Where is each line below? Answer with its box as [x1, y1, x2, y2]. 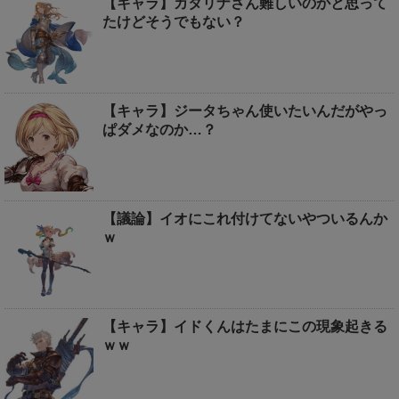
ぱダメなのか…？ [102, 122, 216, 138]
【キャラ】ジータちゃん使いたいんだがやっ [102, 103, 387, 119]
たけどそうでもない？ [102, 14, 245, 30]
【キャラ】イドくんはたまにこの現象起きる [102, 319, 387, 335]
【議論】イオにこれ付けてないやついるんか [102, 211, 387, 227]
